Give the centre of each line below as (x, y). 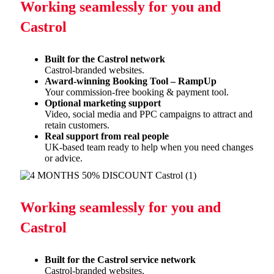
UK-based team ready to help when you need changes (149, 147)
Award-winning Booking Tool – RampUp (131, 81)
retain (55, 125)
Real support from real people (107, 136)
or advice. (64, 158)
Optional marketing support (103, 103)
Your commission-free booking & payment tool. (137, 92)
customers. (88, 125)
